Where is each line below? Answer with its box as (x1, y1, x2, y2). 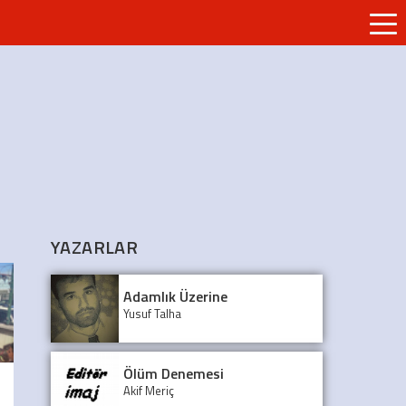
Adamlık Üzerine (123, 285, 227, 307)
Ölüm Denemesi (123, 362, 224, 384)
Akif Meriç (123, 381, 174, 400)
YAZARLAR (51, 232, 139, 261)
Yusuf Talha (123, 304, 181, 323)
